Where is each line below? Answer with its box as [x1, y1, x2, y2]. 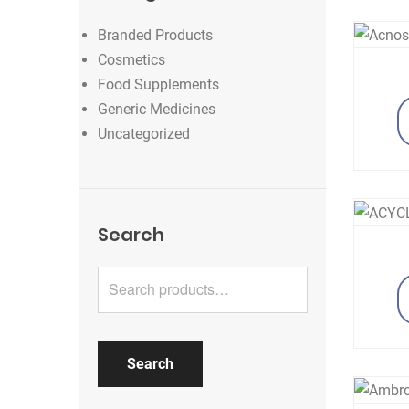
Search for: [97, 271, 158, 286]
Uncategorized [98, 125, 190, 142]
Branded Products [98, 26, 213, 44]
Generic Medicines [98, 100, 215, 118]
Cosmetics [98, 51, 165, 68]
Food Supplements [98, 76, 219, 93]
